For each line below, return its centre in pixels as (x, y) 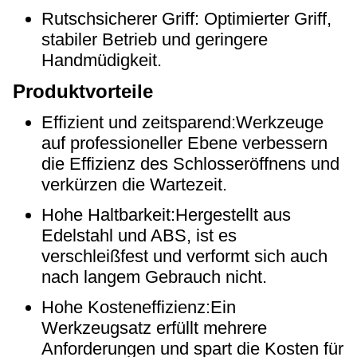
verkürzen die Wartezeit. (134, 184)
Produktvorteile (83, 91)
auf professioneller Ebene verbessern (184, 143)
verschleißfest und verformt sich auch (184, 256)
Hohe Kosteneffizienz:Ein (139, 307)
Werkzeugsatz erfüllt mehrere (154, 328)
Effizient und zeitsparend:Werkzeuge (182, 122)
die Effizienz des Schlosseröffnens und (190, 164)
